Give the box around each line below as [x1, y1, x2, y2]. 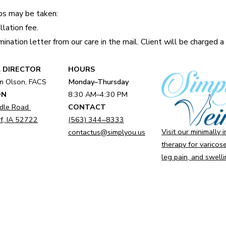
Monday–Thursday [68, 77, 129, 87]
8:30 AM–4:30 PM [68, 89, 128, 99]
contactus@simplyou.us [68, 127, 145, 137]
